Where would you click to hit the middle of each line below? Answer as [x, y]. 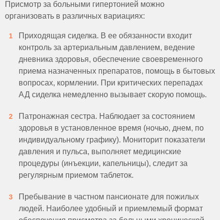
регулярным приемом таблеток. [77, 175]
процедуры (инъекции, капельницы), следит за [103, 163]
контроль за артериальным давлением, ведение [107, 47]
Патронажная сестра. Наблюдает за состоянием [107, 116]
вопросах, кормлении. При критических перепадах [111, 83]
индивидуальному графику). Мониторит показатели [112, 140]
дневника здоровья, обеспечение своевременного [111, 59]
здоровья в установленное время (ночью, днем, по [111, 128]
